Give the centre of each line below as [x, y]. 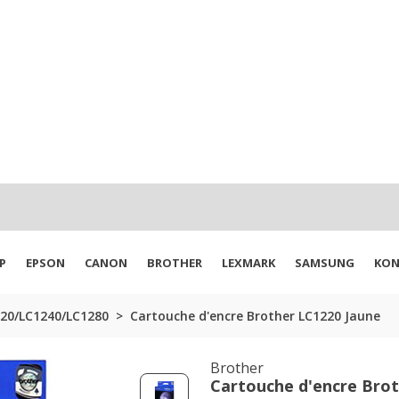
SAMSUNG [325, 263]
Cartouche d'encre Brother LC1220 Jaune [255, 316]
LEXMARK [248, 263]
